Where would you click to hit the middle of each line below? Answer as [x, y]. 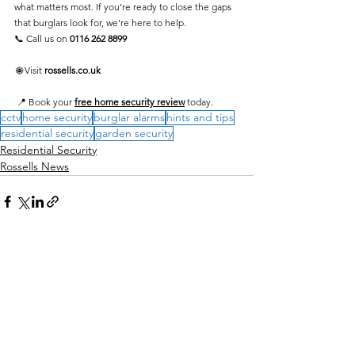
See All [236, 260]
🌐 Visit [29, 70]
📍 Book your [44, 101]
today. [199, 101]
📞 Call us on [42, 38]
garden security [134, 133]
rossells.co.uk [73, 70]
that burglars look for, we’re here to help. [100, 22]
